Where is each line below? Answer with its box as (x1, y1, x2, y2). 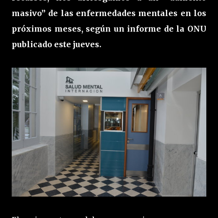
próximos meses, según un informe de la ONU (12, 24, 206, 34)
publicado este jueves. (12, 39, 101, 49)
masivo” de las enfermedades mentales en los (12, 8, 206, 18)
